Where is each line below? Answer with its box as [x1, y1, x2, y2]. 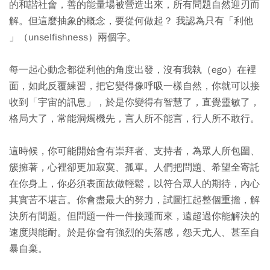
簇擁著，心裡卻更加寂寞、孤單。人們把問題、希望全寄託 [9, 162, 260, 174]
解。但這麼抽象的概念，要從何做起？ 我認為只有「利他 [9, 15, 253, 27]
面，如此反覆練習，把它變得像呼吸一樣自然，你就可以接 [9, 80, 260, 92]
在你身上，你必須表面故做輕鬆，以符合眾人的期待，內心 [9, 178, 260, 190]
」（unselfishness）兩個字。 [9, 31, 136, 43]
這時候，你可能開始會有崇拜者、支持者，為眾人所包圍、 [9, 145, 260, 157]
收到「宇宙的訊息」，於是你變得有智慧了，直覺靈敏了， [9, 96, 260, 108]
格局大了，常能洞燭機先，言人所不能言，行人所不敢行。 [9, 113, 260, 125]
